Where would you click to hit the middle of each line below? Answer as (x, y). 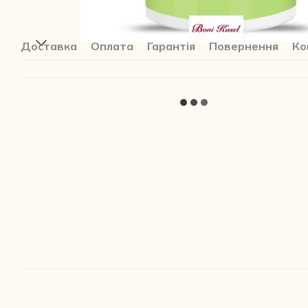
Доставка (49, 46)
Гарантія (171, 46)
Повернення (244, 46)
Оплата (112, 46)
